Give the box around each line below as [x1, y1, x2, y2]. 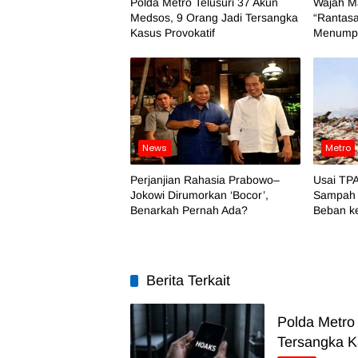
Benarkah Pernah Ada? [130, 203, 248, 217]
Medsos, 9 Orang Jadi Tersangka [130, 10, 298, 24]
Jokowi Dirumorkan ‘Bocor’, [130, 188, 268, 201]
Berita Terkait [146, 272, 230, 288]
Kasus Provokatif [130, 26, 215, 39]
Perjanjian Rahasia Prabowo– [130, 173, 280, 186]
